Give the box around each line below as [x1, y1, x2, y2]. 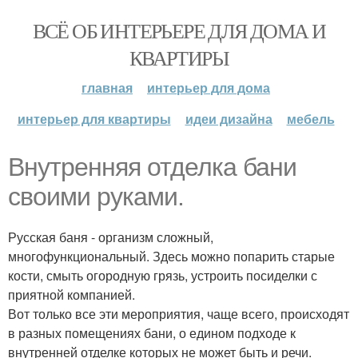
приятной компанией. [8, 285, 135, 304]
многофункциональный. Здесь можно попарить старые [8, 247, 335, 265]
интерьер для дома [147, 78, 270, 97]
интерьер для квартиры [17, 109, 171, 128]
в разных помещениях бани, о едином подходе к [8, 324, 296, 342]
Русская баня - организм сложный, [8, 228, 213, 246]
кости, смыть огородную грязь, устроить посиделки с [8, 266, 317, 284]
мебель [286, 109, 335, 128]
